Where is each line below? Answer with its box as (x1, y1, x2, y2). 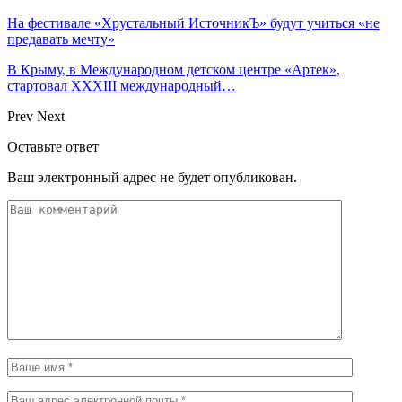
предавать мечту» (7, 31, 115, 47)
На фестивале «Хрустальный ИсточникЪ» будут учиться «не (7, 14, 380, 31)
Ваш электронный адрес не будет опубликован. (7, 169, 297, 185)
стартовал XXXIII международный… (7, 77, 236, 93)
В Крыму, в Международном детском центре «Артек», (7, 61, 340, 77)
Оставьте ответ (7, 138, 99, 154)
